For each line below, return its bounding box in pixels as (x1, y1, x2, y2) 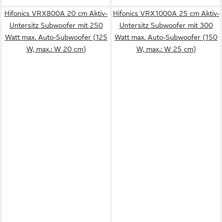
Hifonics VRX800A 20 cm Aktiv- (4, 9, 108, 17)
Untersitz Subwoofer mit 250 (9, 21, 103, 29)
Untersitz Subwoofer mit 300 (119, 21, 213, 29)
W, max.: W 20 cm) (26, 45, 86, 53)
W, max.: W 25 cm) (136, 45, 196, 53)
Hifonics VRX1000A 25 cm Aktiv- (112, 9, 220, 17)
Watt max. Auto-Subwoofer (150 (114, 33, 218, 41)
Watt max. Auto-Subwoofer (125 (4, 33, 108, 41)
